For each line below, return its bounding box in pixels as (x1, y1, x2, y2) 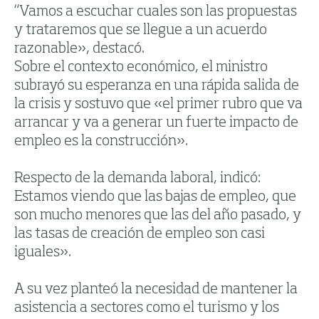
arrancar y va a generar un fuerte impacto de (14, 116, 298, 131)
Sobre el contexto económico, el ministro (14, 61, 268, 75)
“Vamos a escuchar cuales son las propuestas (14, 5, 297, 20)
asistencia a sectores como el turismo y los (14, 301, 279, 316)
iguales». (14, 246, 71, 261)
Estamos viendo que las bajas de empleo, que (14, 190, 296, 205)
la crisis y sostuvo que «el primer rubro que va (14, 98, 303, 113)
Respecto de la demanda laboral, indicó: (14, 172, 261, 187)
